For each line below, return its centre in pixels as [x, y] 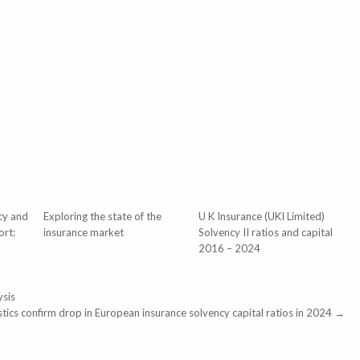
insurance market [83, 233]
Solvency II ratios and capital [265, 233]
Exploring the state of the [102, 217]
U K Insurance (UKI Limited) [261, 217]
